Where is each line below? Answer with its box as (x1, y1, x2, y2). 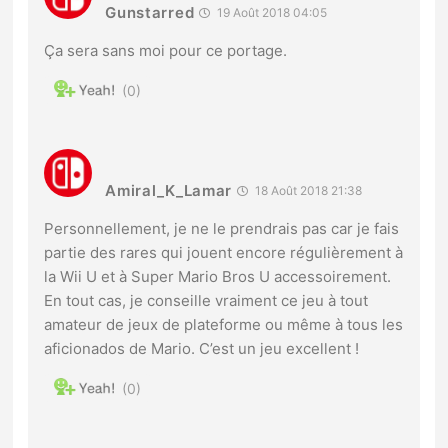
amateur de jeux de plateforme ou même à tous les (44, 315, 404, 335)
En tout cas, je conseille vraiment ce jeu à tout (44, 291, 369, 311)
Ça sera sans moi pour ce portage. (44, 41, 288, 61)
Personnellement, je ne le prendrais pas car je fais (44, 219, 400, 239)
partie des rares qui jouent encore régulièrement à (44, 243, 404, 263)
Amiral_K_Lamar (105, 181, 233, 201)
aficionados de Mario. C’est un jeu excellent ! (44, 339, 360, 359)
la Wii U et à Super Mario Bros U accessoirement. (44, 267, 392, 287)
